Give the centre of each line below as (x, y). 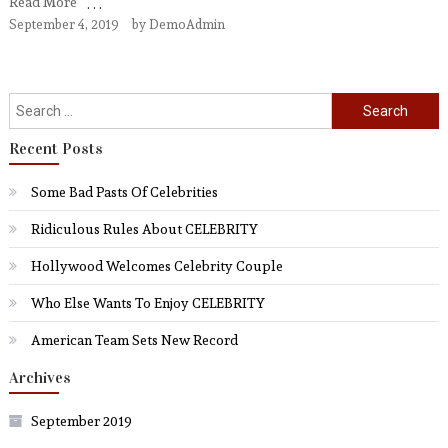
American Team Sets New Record (134, 340)
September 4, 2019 (63, 24)
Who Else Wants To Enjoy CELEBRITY (147, 303)
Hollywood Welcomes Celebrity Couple (156, 266)
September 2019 (81, 421)
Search (352, 103)
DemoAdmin (186, 24)
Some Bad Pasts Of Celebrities (124, 192)
